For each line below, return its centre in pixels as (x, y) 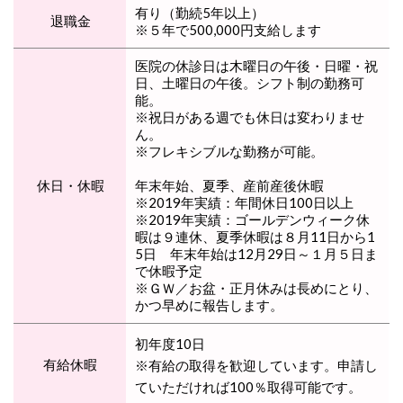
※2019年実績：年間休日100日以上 (244, 202)
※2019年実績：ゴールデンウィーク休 (252, 219)
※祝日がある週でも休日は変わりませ (250, 116)
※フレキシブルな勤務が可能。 (229, 151)
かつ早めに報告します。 (209, 304)
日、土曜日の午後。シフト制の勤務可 (250, 82)
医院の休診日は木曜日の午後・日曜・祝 (256, 65)
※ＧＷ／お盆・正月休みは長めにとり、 (256, 287)
